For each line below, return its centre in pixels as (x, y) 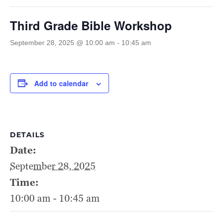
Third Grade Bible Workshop (91, 25)
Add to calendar (61, 83)
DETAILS (27, 135)
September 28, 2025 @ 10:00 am (62, 42)
